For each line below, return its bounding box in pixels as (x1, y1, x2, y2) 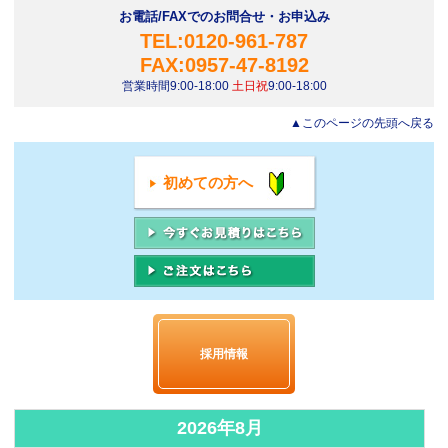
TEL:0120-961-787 (140, 29, 308, 52)
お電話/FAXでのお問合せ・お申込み (118, 8, 330, 24)
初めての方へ (162, 173, 253, 191)
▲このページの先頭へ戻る (290, 115, 434, 130)
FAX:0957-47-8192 (139, 53, 309, 76)
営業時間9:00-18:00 (121, 78, 232, 93)
